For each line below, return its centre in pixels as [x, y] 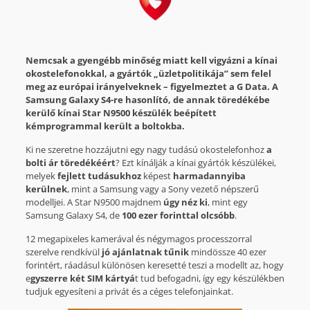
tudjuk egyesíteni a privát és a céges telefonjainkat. [129, 292]
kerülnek [46, 189]
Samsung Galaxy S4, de [73, 216]
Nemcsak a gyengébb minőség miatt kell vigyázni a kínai [151, 61]
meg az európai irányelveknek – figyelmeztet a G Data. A [152, 87]
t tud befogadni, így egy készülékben [209, 279]
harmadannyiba [209, 176]
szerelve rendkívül [63, 252]
